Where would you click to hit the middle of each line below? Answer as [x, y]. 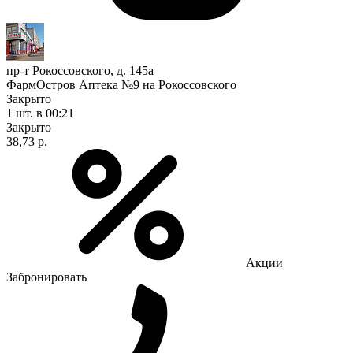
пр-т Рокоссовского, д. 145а [80, 70]
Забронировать [46, 277]
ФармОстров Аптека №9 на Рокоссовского [121, 84]
